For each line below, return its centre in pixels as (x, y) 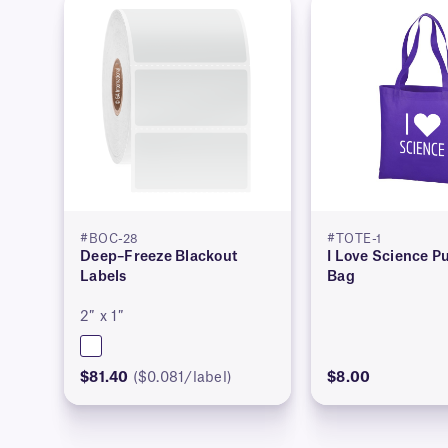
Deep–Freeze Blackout (158, 257)
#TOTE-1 (354, 239)
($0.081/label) (182, 378)
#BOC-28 (109, 239)
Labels (103, 277)
